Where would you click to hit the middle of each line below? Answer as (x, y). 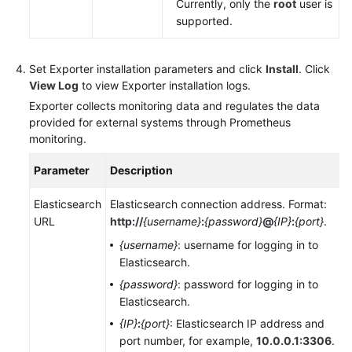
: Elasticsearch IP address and (247, 323)
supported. (204, 21)
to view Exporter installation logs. (165, 85)
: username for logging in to (248, 245)
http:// (126, 221)
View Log (54, 85)
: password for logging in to (248, 284)
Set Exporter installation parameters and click (147, 69)
